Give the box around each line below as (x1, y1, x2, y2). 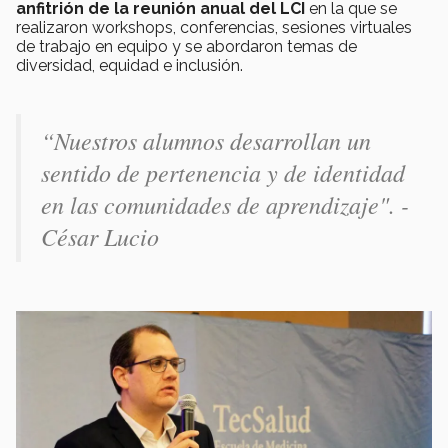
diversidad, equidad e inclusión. (16, 55, 255, 75)
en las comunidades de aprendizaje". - (41, 187, 409, 220)
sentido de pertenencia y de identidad (41, 155, 405, 188)
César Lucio (41, 219, 159, 252)
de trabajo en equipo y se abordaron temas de (16, 36, 357, 56)
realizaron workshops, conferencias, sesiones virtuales (16, 17, 412, 37)
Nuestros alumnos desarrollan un (54, 123, 371, 156)
